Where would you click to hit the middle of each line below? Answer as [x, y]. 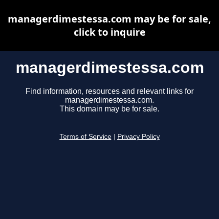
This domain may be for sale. [109, 109]
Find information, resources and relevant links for [109, 91]
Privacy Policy [138, 137]
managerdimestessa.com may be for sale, [109, 19]
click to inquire [109, 32]
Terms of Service [85, 137]
